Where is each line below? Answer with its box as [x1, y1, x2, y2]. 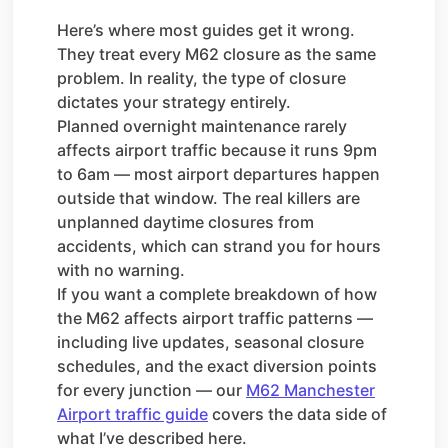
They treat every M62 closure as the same [57, 43, 376, 64]
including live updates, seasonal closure [57, 331, 364, 352]
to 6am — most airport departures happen [57, 163, 380, 184]
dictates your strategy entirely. [57, 91, 291, 112]
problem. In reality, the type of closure [57, 67, 346, 88]
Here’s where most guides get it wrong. [57, 19, 355, 40]
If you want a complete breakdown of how [57, 283, 377, 304]
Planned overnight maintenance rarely [57, 115, 347, 136]
